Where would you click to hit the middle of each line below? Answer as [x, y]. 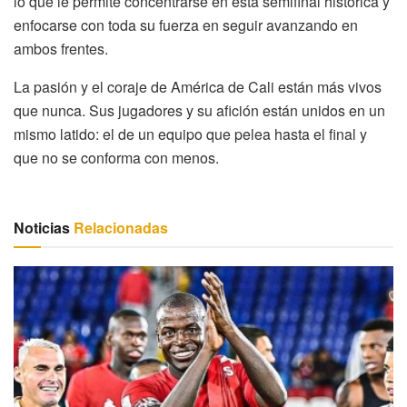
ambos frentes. [61, 48]
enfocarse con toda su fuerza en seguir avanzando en [186, 25]
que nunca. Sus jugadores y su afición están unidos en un [199, 110]
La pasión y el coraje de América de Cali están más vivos [198, 86]
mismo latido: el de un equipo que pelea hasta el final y [190, 134]
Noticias [42, 227]
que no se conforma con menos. [116, 157]
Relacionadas [119, 227]
